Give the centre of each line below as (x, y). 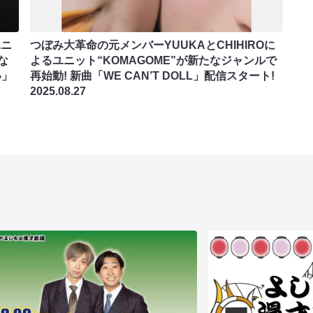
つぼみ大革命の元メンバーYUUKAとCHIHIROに (153, 45)
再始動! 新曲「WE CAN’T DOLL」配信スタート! (153, 75)
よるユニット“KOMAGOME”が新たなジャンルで (154, 60)
